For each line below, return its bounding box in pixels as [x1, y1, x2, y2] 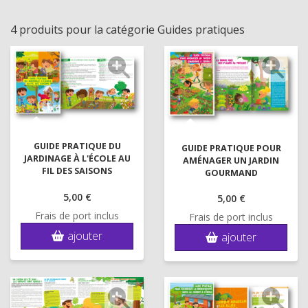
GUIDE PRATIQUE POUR [181, 142, 281, 154]
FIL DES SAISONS [42, 165, 112, 177]
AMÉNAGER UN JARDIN [183, 154, 279, 166]
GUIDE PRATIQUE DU [33, 140, 121, 153]
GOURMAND [204, 166, 258, 179]
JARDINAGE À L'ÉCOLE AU [23, 153, 131, 165]
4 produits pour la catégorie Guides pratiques [10, 22, 245, 38]
